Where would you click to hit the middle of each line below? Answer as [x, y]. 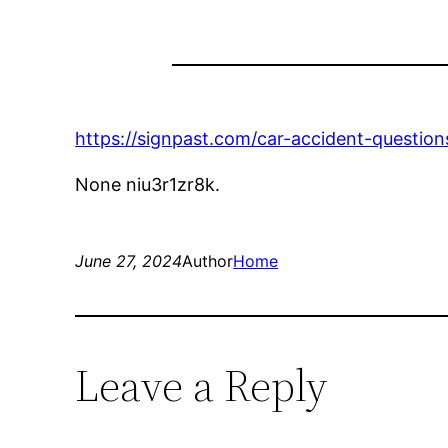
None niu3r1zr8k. [148, 185]
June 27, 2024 [129, 261]
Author [208, 261]
